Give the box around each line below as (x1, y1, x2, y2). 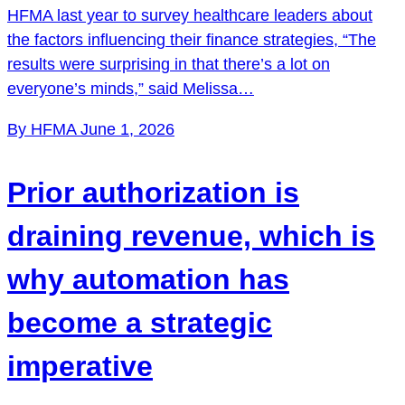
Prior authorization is (7, 175, 299, 209)
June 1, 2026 (80, 119, 174, 138)
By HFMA (7, 119, 80, 138)
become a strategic (7, 306, 272, 339)
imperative (7, 349, 153, 382)
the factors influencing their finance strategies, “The (7, 30, 376, 49)
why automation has (7, 262, 289, 296)
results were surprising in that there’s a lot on (7, 54, 330, 73)
